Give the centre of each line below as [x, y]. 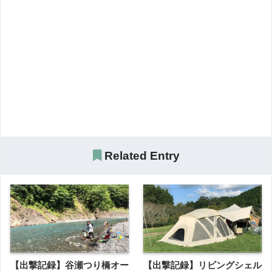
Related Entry [140, 156]
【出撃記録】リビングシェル [202, 265]
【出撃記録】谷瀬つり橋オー [70, 265]
